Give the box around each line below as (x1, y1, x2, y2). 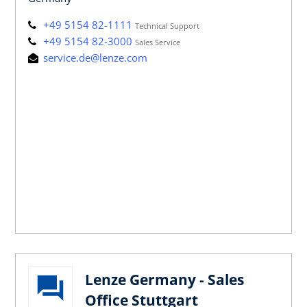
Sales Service (135, 36, 180, 47)
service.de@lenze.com (40, 50, 147, 64)
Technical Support (135, 20, 199, 31)
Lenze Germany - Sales (85, 269, 244, 289)
